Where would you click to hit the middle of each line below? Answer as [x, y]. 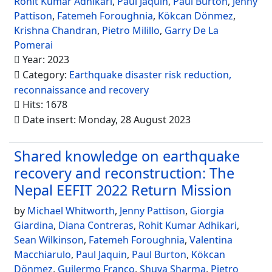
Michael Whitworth [71, 211]
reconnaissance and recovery [81, 90]
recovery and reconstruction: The [124, 173]
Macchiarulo [42, 254]
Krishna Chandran [56, 30]
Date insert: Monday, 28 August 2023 [105, 120]
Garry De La [192, 30]
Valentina [211, 240]
